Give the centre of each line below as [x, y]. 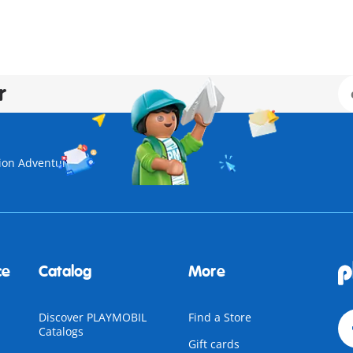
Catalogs [61, 331]
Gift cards [214, 344]
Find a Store [219, 317]
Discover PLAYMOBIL [92, 317]
